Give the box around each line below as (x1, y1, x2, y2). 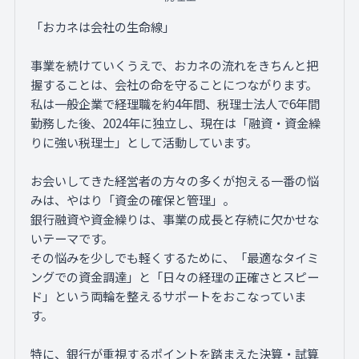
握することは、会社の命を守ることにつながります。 (30, 75, 318, 94)
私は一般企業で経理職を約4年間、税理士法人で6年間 (30, 95, 321, 113)
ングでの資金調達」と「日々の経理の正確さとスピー (30, 268, 320, 286)
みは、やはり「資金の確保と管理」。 (30, 191, 236, 209)
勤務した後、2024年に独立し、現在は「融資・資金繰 (30, 114, 321, 132)
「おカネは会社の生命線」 (30, 18, 175, 36)
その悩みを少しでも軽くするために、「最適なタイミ (30, 248, 320, 267)
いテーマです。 (30, 229, 114, 248)
